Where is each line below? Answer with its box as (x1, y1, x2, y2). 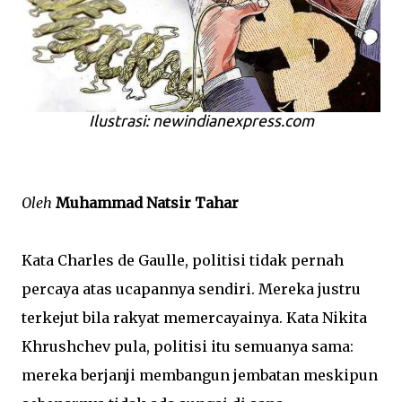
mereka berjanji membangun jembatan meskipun (22, 366, 378, 384)
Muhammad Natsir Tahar (56, 194, 239, 212)
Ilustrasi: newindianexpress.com (88, 112, 314, 129)
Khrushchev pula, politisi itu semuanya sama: (22, 337, 354, 355)
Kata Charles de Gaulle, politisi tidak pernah (22, 251, 344, 269)
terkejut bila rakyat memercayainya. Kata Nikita (22, 309, 367, 327)
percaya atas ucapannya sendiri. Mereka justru (22, 280, 361, 298)
